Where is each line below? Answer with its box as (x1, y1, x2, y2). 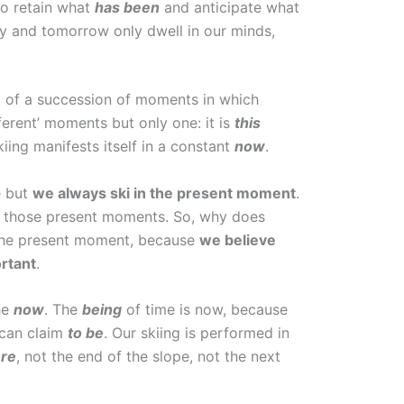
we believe (199, 230, 276, 249)
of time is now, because (122, 300, 288, 319)
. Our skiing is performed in (104, 324, 289, 343)
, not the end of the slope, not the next (16, 347, 280, 366)
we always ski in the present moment (32, 183, 296, 202)
